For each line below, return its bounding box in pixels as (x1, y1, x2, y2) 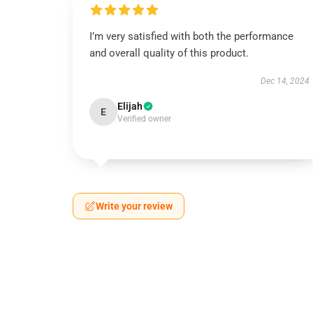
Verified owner (117, 114, 171, 124)
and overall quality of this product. (89, 47, 249, 59)
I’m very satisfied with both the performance (89, 30, 293, 43)
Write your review (96, 201, 173, 212)
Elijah (117, 101, 143, 112)
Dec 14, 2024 (260, 76, 310, 86)
